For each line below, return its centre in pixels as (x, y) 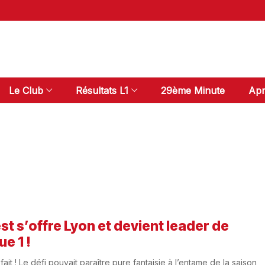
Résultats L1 (102, 90)
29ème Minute (193, 90)
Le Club (26, 90)
